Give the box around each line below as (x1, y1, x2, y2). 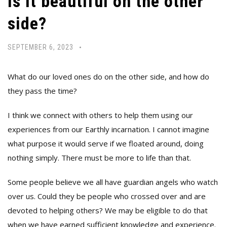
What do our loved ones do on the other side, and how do (8, 71, 209, 82)
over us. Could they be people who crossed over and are (8, 191, 206, 201)
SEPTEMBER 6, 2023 (8, 43, 73, 51)
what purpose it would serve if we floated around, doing (8, 138, 204, 148)
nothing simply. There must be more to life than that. (8, 152, 191, 163)
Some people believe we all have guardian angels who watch (8, 176, 218, 187)
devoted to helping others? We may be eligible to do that (8, 205, 208, 215)
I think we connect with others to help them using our (8, 109, 193, 120)
